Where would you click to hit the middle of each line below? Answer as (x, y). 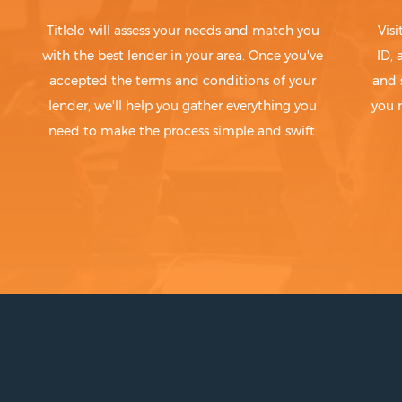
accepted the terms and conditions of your (183, 81)
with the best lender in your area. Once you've (183, 56)
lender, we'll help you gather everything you (183, 106)
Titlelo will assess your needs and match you (183, 31)
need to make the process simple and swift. (183, 131)
